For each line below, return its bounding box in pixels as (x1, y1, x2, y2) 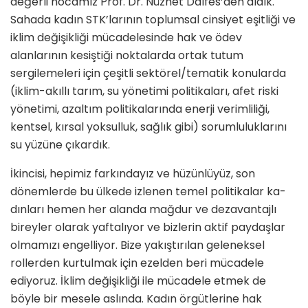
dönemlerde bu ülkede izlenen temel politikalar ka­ (10, 184, 286, 200)
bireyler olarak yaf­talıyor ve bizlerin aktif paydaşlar (10, 219, 285, 236)
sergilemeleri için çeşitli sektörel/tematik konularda (10, 65, 286, 82)
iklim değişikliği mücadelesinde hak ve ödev (10, 30, 242, 46)
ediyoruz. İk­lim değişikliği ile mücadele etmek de (10, 273, 266, 289)
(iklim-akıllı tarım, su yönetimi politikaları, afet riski (10, 83, 278, 100)
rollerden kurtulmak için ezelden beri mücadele (10, 255, 264, 272)
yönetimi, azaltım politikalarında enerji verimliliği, (10, 101, 269, 118)
